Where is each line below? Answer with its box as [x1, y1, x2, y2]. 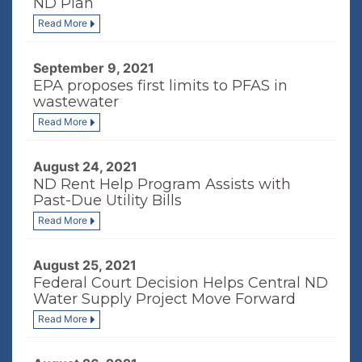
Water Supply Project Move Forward [33, 290, 296, 308]
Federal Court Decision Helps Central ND [33, 274, 328, 292]
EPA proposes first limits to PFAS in [33, 77, 288, 95]
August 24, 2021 [33, 158, 137, 175]
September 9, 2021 [33, 60, 154, 76]
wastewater [33, 93, 119, 111]
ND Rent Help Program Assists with [33, 175, 291, 193]
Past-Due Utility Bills [33, 192, 182, 209]
